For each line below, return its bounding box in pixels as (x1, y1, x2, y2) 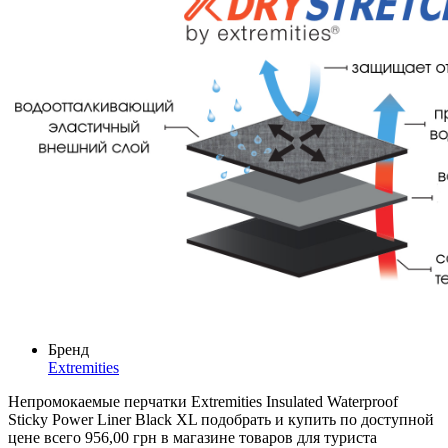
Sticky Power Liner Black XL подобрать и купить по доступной (8, 410, 434, 428)
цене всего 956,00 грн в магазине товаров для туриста (8, 428, 377, 446)
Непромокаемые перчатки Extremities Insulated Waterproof (8, 392, 398, 410)
